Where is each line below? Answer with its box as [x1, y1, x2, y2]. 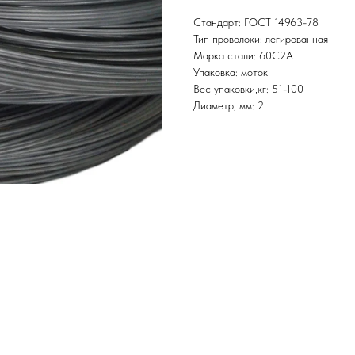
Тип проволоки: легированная [193, 32, 328, 46]
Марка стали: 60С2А [193, 49, 293, 63]
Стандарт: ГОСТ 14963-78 [193, 16, 319, 29]
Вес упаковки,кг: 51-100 [193, 82, 303, 96]
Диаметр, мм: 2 [193, 99, 264, 113]
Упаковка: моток [193, 66, 268, 79]
